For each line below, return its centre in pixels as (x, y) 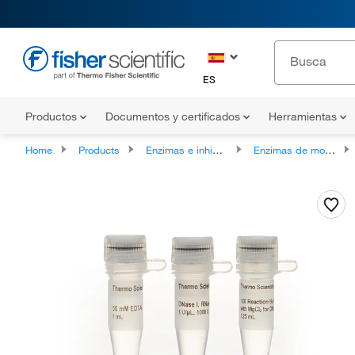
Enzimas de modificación (289, 150)
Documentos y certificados (174, 116)
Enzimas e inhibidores (179, 150)
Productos (53, 116)
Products (99, 150)
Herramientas (304, 116)
